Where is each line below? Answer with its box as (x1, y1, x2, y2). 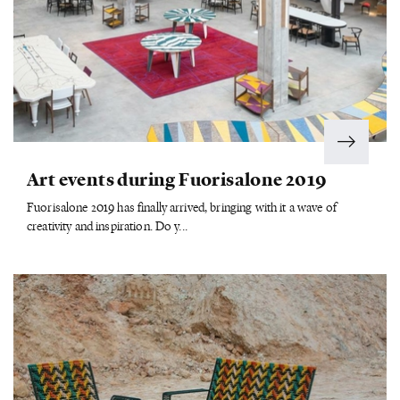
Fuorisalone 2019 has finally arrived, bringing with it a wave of (27, 197, 337, 215)
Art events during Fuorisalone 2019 (27, 165, 328, 190)
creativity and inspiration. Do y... (27, 216, 187, 234)
